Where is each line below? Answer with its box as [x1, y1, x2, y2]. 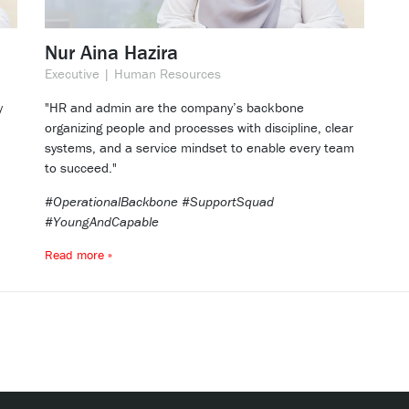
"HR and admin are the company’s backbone [45, 99, 304, 117]
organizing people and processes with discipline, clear [45, 119, 353, 137]
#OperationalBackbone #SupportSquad [45, 193, 274, 211]
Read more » [45, 246, 112, 264]
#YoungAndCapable [45, 213, 159, 231]
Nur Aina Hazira [45, 40, 178, 66]
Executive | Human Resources [45, 65, 221, 83]
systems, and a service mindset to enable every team [45, 139, 354, 157]
